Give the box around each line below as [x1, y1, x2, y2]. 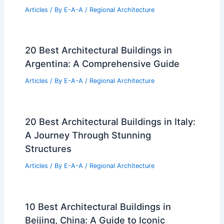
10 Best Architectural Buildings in [24, 200, 171, 212]
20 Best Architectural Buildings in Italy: [24, 116, 195, 127]
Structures [24, 143, 71, 154]
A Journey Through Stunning [24, 129, 151, 141]
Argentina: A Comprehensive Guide [24, 58, 179, 69]
